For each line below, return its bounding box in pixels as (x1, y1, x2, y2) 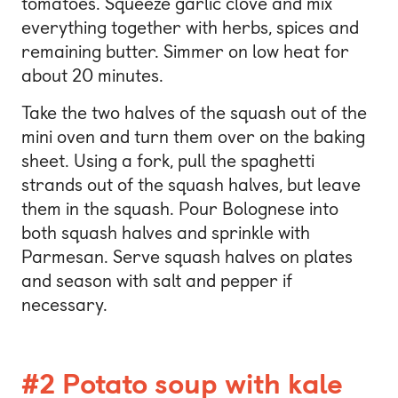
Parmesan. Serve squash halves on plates (21, 245, 353, 267)
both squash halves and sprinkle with (21, 221, 310, 243)
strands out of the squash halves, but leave (21, 173, 361, 195)
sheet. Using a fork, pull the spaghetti (21, 149, 314, 171)
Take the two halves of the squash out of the (21, 101, 367, 123)
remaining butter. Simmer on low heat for (21, 41, 349, 63)
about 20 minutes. (21, 65, 163, 87)
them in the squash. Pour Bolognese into (21, 197, 338, 219)
